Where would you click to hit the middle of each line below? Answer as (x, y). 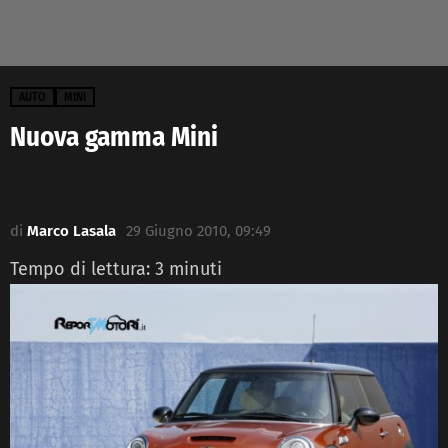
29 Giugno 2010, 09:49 (198, 230)
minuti (195, 268)
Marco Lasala (71, 230)
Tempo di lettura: (82, 268)
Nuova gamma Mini (114, 136)
